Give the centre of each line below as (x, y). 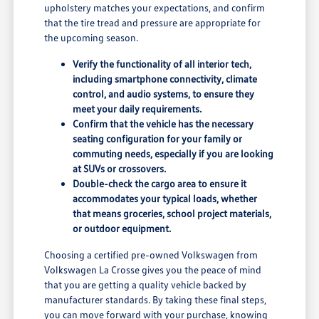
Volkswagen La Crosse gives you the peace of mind (153, 270)
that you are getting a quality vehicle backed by (146, 285)
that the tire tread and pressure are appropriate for (153, 23)
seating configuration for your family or (158, 139)
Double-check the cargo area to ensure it (160, 184)
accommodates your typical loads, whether (165, 199)
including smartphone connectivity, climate (165, 79)
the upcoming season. (91, 38)
